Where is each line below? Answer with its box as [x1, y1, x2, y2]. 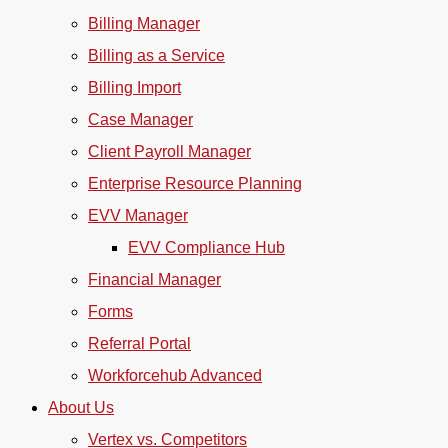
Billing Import [88, 79, 181, 96]
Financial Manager [88, 271, 221, 288]
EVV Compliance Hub [128, 239, 285, 256]
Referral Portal [88, 335, 191, 352]
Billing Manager [88, 15, 200, 32]
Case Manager [88, 111, 193, 128]
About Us [48, 399, 114, 416]
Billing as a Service [88, 47, 225, 64]
